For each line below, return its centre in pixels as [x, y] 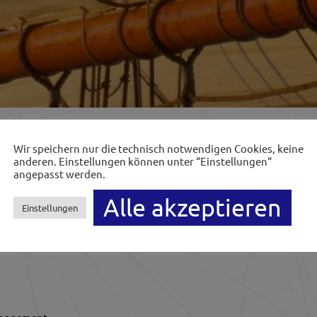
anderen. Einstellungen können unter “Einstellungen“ [143, 161]
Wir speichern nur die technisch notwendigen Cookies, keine [158, 148]
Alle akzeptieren [192, 207]
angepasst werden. [59, 174]
